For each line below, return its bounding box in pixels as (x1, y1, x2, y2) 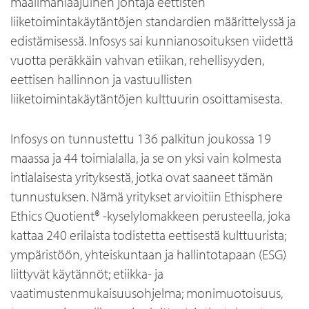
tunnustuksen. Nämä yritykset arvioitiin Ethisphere (10, 188, 283, 205)
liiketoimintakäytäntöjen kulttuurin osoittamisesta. (10, 90, 282, 107)
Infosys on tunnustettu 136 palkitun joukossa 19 (10, 130, 271, 147)
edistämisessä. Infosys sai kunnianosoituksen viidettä (10, 32, 293, 49)
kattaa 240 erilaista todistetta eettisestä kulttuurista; (10, 226, 286, 243)
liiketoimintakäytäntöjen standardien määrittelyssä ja (10, 12, 296, 30)
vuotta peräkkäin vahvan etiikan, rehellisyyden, (10, 51, 264, 68)
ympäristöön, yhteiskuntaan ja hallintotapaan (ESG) (10, 246, 286, 263)
